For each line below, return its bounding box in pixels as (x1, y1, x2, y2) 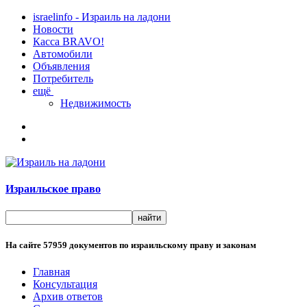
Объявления (33, 60, 90, 72)
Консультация (33, 278, 97, 290)
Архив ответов (33, 290, 103, 302)
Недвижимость (60, 97, 131, 109)
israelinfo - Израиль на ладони (33, 11, 171, 23)
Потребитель (33, 73, 93, 84)
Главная (33, 265, 70, 278)
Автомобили (33, 48, 93, 60)
